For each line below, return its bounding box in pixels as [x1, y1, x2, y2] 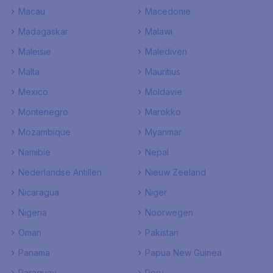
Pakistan [145, 227, 179, 238]
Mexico [18, 87, 48, 97]
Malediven [145, 46, 187, 57]
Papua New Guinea [145, 247, 222, 258]
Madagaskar [18, 26, 68, 37]
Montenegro [18, 107, 68, 117]
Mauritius [145, 66, 180, 77]
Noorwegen [145, 207, 193, 218]
